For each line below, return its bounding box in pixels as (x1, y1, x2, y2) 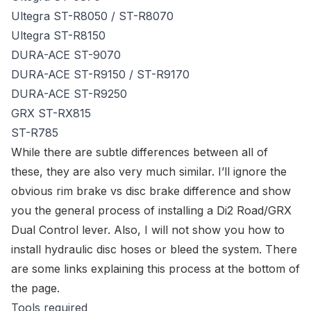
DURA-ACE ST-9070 (11, 48, 121, 62)
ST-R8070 (119, 9, 174, 23)
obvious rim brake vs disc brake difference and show (11, 184, 291, 198)
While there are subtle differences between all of (11, 145, 268, 159)
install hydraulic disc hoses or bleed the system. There (11, 242, 297, 256)
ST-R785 (11, 126, 58, 140)
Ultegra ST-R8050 (11, 9, 108, 23)
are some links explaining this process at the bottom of (11, 262, 300, 276)
